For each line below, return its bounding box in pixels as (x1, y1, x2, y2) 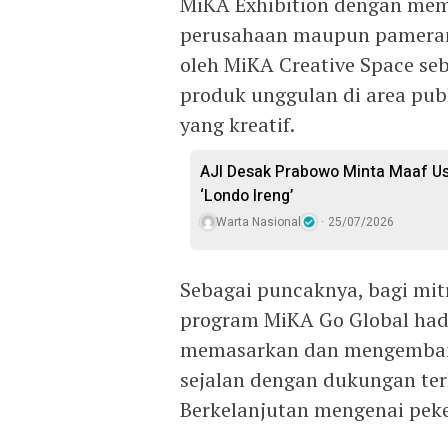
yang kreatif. (180, 110, 295, 138)
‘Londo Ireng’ (200, 183, 293, 208)
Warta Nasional (216, 212, 301, 231)
